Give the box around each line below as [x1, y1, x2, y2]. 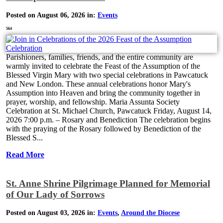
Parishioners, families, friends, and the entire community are [6, 53, 193, 62]
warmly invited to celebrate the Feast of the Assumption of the [6, 62, 200, 71]
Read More [6, 150, 44, 159]
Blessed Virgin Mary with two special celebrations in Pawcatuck [6, 71, 208, 80]
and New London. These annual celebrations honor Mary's [6, 80, 191, 89]
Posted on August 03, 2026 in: [6, 209, 98, 217]
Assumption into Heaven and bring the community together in [6, 89, 200, 98]
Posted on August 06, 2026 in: [6, 11, 98, 19]
